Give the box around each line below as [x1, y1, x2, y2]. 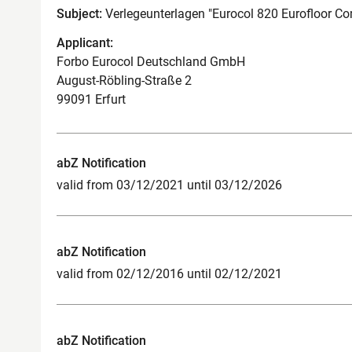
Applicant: [57, 35, 113, 50]
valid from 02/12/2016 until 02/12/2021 [57, 266, 282, 281]
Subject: [57, 6, 102, 21]
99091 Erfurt [57, 91, 126, 107]
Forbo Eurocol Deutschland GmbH [57, 53, 245, 69]
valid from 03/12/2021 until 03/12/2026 [57, 177, 282, 192]
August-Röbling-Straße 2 [57, 72, 192, 88]
